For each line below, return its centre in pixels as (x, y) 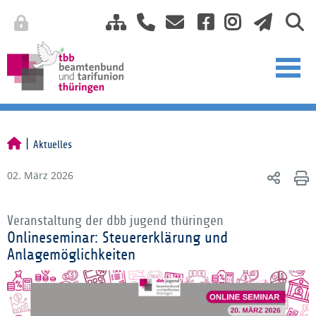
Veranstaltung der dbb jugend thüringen (115, 221)
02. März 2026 (40, 175)
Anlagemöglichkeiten (71, 255)
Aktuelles (53, 145)
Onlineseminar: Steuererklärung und (117, 238)
